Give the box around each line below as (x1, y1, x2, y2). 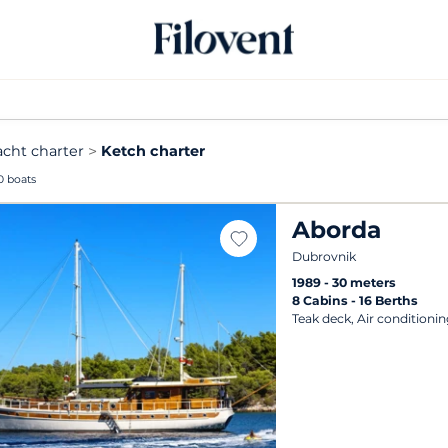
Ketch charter (101, 142, 205, 160)
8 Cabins (292, 292, 352, 308)
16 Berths (359, 292, 419, 308)
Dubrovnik (292, 249, 357, 265)
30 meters (332, 274, 397, 290)
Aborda (292, 214, 382, 244)
